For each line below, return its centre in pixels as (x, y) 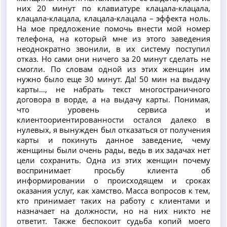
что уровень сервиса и (113, 109)
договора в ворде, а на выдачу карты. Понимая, (113, 99)
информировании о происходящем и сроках (113, 180)
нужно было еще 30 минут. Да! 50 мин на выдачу (113, 79)
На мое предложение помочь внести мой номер (113, 28)
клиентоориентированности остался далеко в (113, 119)
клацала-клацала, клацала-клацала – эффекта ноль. (113, 18)
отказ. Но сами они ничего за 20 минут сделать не (113, 59)
